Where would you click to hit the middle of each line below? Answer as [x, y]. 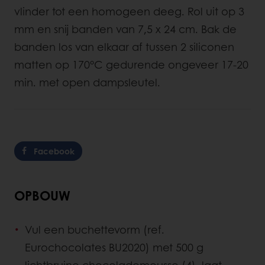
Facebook [54, 151]
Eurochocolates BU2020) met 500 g [114, 247]
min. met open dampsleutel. [87, 82]
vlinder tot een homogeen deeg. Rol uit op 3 [129, 11]
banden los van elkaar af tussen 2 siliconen [124, 46]
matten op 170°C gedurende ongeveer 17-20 [131, 64]
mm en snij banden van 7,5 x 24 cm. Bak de [125, 29]
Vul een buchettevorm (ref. [95, 229]
